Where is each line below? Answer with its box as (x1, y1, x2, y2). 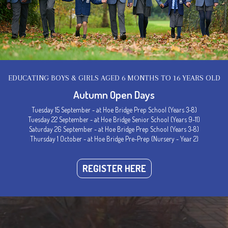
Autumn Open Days (73, 88, 155, 101)
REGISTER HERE (82, 162, 146, 174)
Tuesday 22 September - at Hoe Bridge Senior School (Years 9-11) (28, 115, 200, 124)
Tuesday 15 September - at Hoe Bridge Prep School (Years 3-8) (31, 105, 197, 114)
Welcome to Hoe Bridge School (75, 151, 204, 165)
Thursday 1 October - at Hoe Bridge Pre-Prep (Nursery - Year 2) (30, 134, 198, 143)
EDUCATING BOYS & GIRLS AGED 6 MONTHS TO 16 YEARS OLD (8, 73, 220, 82)
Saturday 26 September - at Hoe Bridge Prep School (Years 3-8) (29, 125, 199, 133)
